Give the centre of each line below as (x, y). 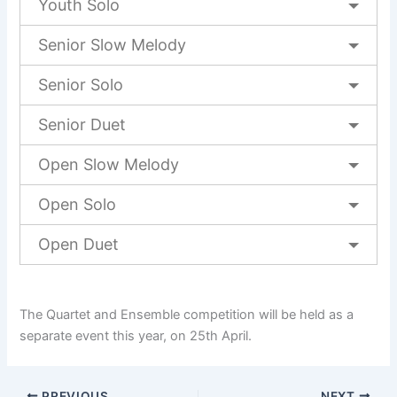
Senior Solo (81, 84)
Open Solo (78, 204)
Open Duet (79, 244)
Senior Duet (82, 124)
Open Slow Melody (109, 164)
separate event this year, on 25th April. (136, 335)
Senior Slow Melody (113, 44)
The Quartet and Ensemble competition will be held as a (187, 314)
